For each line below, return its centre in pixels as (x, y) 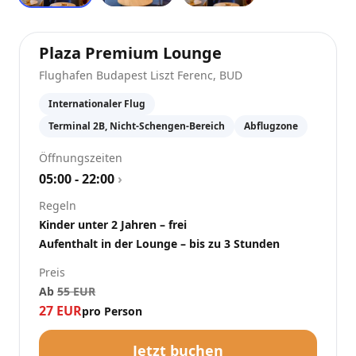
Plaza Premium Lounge (130, 53)
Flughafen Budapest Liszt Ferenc (126, 75)
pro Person (112, 311)
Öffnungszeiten (81, 158)
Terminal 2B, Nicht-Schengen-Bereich (137, 126)
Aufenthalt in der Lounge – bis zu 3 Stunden (159, 244)
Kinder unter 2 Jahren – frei (113, 224)
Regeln (58, 205)
